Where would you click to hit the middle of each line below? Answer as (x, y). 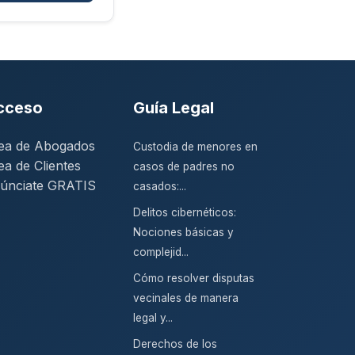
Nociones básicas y (183, 232)
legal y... (153, 318)
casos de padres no (184, 166)
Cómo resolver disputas (194, 278)
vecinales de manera (186, 298)
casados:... (160, 186)
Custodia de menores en (195, 147)
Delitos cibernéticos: (185, 212)
